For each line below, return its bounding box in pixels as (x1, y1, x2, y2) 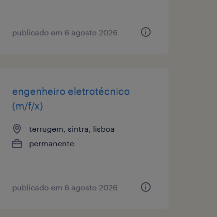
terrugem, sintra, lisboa (29, 124, 115, 133)
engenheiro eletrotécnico (12, 85, 130, 97)
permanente (29, 138, 74, 148)
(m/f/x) (12, 99, 43, 111)
